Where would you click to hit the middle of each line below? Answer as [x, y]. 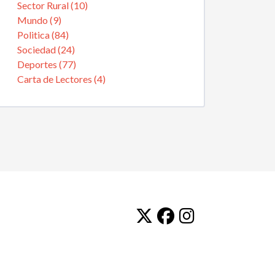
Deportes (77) [47, 64]
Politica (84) [43, 35]
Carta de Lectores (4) [61, 79]
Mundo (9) [39, 20]
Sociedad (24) [46, 49]
